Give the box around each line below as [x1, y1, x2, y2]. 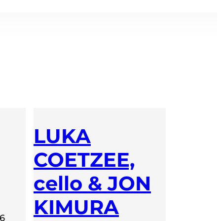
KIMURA [34, 194, 119, 219]
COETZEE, [34, 147, 135, 172]
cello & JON [34, 171, 151, 195]
